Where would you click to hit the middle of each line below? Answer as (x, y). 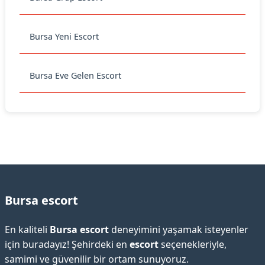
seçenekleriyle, (193, 244)
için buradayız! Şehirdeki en (67, 244)
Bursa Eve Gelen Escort (75, 75)
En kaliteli (27, 230)
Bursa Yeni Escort (64, 36)
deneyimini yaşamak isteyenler (179, 230)
